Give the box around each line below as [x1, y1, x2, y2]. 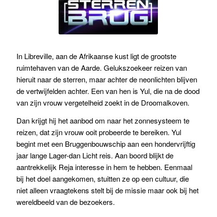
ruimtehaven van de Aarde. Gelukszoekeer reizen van [16, 62, 187, 73]
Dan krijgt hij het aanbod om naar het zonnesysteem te [16, 115, 189, 125]
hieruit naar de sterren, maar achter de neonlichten [16, 74, 175, 84]
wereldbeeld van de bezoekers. [16, 196, 115, 207]
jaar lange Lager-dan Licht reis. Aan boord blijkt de [16, 150, 173, 160]
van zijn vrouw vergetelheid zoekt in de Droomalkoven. [16, 97, 189, 108]
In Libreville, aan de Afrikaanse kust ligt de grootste [16, 50, 176, 61]
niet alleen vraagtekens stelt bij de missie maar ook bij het [16, 185, 199, 195]
